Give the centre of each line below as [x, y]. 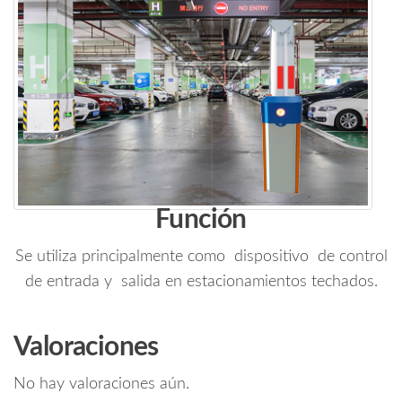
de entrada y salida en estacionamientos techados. [201, 281]
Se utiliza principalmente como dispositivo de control [201, 256]
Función [201, 219]
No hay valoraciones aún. [101, 384]
